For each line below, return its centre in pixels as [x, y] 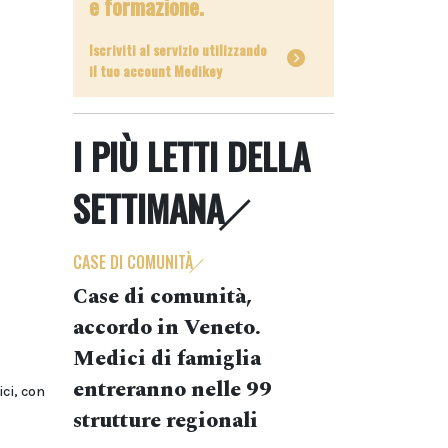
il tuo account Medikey [155, 70]
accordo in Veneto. [167, 328]
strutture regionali [165, 421]
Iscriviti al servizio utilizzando [178, 49]
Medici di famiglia [167, 359]
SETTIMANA [148, 208]
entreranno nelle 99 [172, 390]
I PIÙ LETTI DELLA [191, 156]
